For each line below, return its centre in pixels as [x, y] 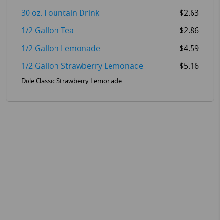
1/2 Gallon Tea [47, 31]
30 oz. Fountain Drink [60, 13]
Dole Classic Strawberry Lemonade [71, 81]
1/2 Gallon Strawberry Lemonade [82, 66]
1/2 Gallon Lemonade [60, 49]
